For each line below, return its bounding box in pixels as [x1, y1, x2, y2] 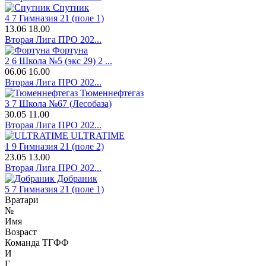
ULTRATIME [68, 131, 125, 141]
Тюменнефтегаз [78, 88, 144, 99]
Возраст [5, 227, 37, 237]
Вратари [5, 195, 39, 205]
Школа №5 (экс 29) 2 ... [19, 56, 112, 66]
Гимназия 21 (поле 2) [19, 141, 104, 152]
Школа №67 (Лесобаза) [19, 99, 112, 109]
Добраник [55, 173, 97, 184]
